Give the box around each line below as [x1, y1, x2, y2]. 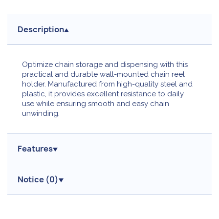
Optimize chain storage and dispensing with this [22, 60, 188, 69]
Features [18, 143, 53, 154]
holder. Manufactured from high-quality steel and [22, 79, 193, 88]
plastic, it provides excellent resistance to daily [22, 89, 184, 98]
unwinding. [22, 109, 60, 118]
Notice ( [18, 174, 49, 185]
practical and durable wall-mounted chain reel [22, 69, 185, 79]
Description [18, 23, 64, 35]
